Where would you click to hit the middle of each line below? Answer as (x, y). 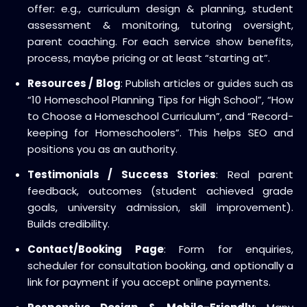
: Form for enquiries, (228, 249)
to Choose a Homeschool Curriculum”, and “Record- (160, 116)
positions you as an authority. (102, 149)
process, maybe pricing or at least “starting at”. (149, 58)
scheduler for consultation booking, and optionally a (160, 265)
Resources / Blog (74, 83)
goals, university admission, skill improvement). (160, 207)
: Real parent (255, 174)
